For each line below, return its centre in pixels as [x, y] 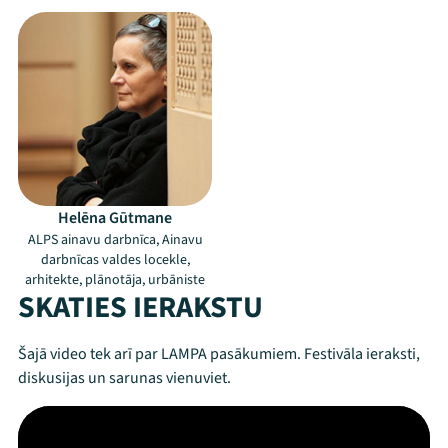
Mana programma [214, 398]
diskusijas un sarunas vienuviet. [124, 378]
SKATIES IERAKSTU [140, 307]
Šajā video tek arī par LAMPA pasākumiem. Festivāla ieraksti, [219, 354]
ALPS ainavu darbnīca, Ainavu [115, 240]
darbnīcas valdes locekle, [115, 260]
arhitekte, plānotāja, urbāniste [115, 280]
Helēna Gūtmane [115, 218]
